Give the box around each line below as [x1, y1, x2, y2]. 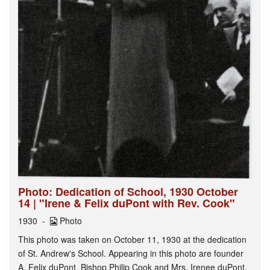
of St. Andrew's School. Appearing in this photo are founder [18, 247, 243, 260]
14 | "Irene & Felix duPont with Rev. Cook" [18, 195, 235, 212]
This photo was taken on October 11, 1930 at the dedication [18, 233, 246, 246]
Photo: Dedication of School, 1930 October [18, 184, 238, 200]
